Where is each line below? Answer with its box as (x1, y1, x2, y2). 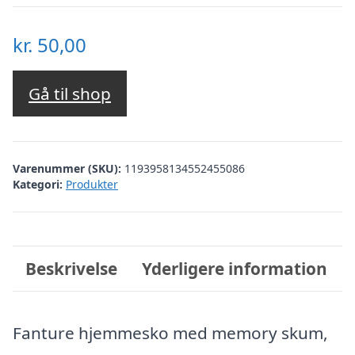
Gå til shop (29, 82, 111, 105)
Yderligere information (142, 257, 328, 280)
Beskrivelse (25, 257, 117, 280)
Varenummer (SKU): (13, 160, 124, 176)
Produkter (66, 176, 118, 192)
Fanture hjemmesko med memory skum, (13, 322, 328, 344)
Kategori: (13, 176, 63, 192)
